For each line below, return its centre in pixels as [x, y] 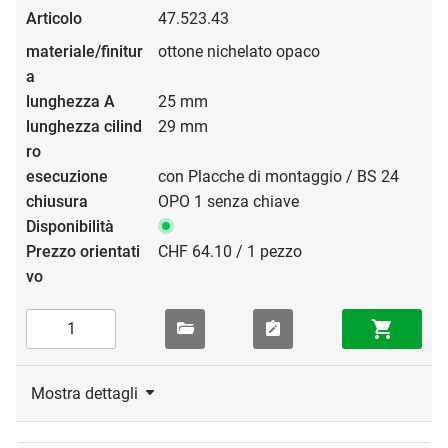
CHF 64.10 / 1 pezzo [230, 251]
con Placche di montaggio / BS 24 [278, 176]
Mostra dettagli [84, 393]
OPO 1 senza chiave [228, 201]
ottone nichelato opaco [239, 51]
